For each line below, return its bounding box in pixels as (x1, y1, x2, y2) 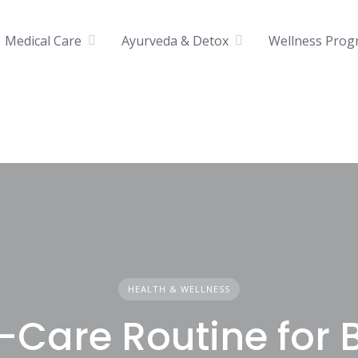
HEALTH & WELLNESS (127, 282, 230, 295)
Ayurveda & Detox (121, 31, 229, 50)
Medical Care (5, 31, 82, 50)
